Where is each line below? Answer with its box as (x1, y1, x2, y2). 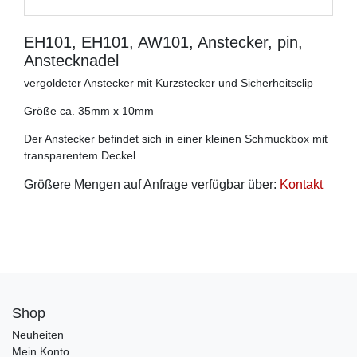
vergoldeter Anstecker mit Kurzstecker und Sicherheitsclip (24, 76, 313, 90)
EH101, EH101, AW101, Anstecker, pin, (24, 33, 303, 52)
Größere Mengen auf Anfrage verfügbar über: (24, 178, 280, 192)
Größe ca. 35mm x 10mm (24, 104, 154, 118)
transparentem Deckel (24, 149, 135, 163)
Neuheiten (12, 328, 64, 342)
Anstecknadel (24, 52, 119, 70)
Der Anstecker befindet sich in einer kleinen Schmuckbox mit (24, 132, 328, 146)
